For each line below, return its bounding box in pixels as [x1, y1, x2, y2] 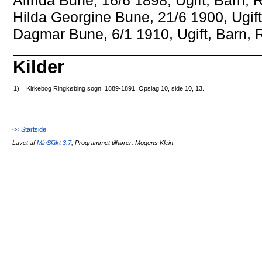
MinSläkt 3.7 [37, 139, 72, 147]
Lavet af [12, 139, 37, 147]
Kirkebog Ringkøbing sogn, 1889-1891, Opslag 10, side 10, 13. [26, 85, 205, 92]
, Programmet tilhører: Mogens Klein [71, 139, 174, 147]
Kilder [13, 57, 65, 78]
